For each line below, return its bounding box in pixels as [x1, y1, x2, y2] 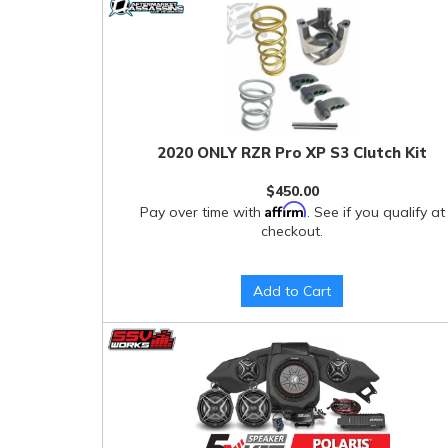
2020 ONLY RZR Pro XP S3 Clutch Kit [157, 143, 428, 162]
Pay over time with [139, 202, 265, 221]
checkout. [261, 221, 324, 240]
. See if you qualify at [306, 202, 445, 221]
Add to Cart [253, 282, 332, 300]
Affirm [264, 200, 307, 218]
